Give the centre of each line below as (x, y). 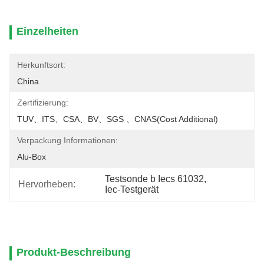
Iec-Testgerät (132, 189)
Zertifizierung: (43, 103)
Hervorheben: (47, 184)
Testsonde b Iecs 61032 (155, 179)
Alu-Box (32, 157)
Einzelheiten (47, 31)
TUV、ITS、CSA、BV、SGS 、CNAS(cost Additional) (118, 119)
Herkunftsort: (41, 65)
